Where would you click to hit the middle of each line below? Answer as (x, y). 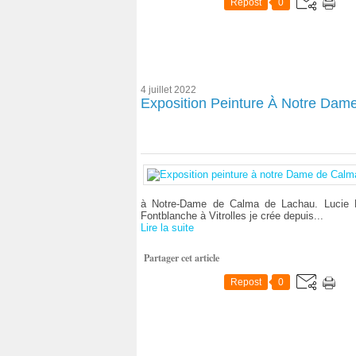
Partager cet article (182, 258)
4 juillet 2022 (168, 90)
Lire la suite (167, 228)
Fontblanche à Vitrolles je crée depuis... (232, 216)
